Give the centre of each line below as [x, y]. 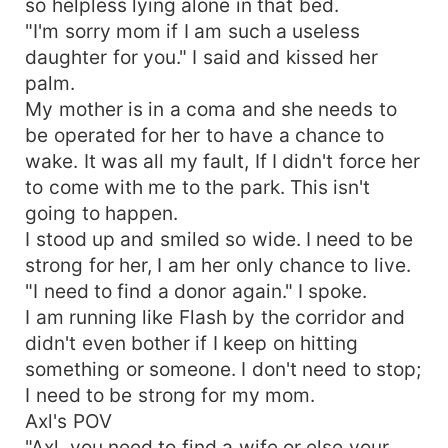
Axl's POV [68, 420]
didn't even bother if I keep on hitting [192, 342]
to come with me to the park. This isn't [198, 186]
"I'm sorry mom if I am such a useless [193, 30]
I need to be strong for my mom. [170, 394]
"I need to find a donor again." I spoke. [196, 290]
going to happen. [101, 212]
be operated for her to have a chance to [205, 134]
